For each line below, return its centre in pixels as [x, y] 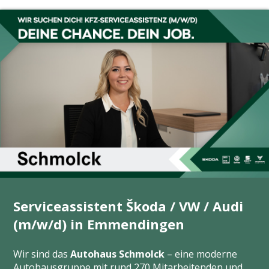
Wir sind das [42, 254]
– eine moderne [201, 254]
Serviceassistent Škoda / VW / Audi [128, 206]
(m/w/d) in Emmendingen [99, 224]
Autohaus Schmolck [118, 254]
